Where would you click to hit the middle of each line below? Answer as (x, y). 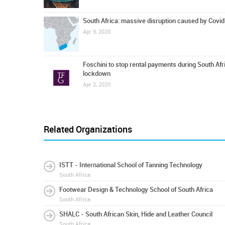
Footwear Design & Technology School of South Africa (136, 190)
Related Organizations (88, 130)
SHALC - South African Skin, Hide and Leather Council (136, 214)
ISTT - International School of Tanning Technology (131, 165)
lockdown (97, 74)
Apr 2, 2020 (97, 85)
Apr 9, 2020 (97, 32)
